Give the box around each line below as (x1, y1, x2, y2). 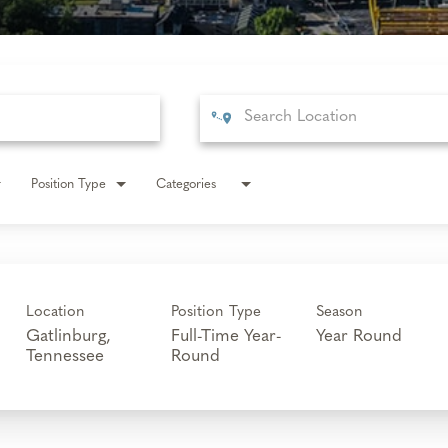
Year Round (316, 328, 402, 346)
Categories (156, 178, 216, 192)
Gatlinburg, (26, 328, 111, 346)
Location (26, 305, 85, 321)
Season (316, 305, 363, 321)
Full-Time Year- (171, 328, 281, 346)
